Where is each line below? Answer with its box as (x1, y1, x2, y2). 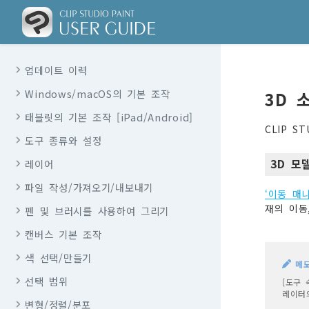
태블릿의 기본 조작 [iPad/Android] (25, 109, 194, 124)
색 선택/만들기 (25, 250, 92, 265)
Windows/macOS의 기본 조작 (25, 86, 170, 101)
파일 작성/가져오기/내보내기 (25, 179, 154, 195)
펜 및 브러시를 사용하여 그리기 (25, 203, 170, 218)
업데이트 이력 (25, 62, 88, 77)
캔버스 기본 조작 (25, 226, 102, 241)
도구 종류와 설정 (25, 132, 102, 148)
